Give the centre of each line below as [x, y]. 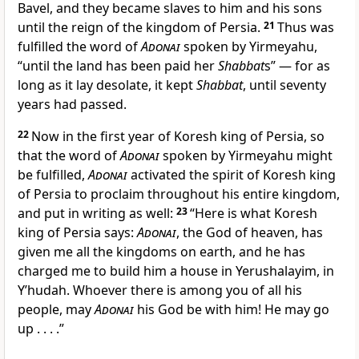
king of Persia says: [77, 233]
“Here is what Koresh [254, 214]
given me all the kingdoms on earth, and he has [161, 252]
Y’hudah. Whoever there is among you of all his [160, 290]
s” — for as [297, 66]
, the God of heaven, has [250, 233]
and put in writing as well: [97, 214]
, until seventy [284, 85]
